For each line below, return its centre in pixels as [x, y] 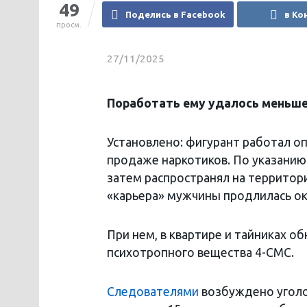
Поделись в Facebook [175, 15]
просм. [69, 25]
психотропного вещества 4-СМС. [200, 252]
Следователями [153, 291]
